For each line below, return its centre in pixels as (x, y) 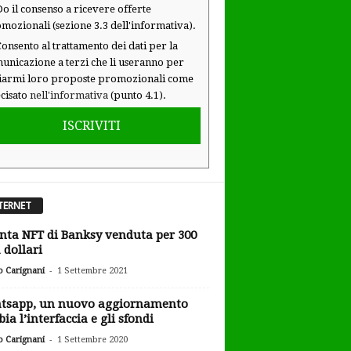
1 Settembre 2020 (92, 340)
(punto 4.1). (137, 95)
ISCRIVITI (91, 125)
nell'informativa (69, 95)
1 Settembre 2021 (92, 271)
